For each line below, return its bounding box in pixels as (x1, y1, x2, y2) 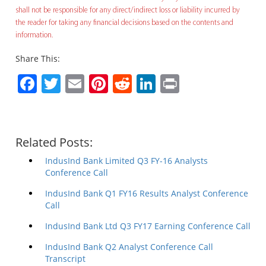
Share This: (15, 52, 60, 64)
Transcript (45, 252, 85, 264)
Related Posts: (15, 134, 93, 150)
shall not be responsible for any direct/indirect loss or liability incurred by (15, 6, 240, 14)
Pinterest (108, 70, 186, 96)
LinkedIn (156, 70, 232, 96)
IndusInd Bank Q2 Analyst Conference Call (45, 240, 213, 252)
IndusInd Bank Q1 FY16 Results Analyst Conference (45, 187, 248, 199)
